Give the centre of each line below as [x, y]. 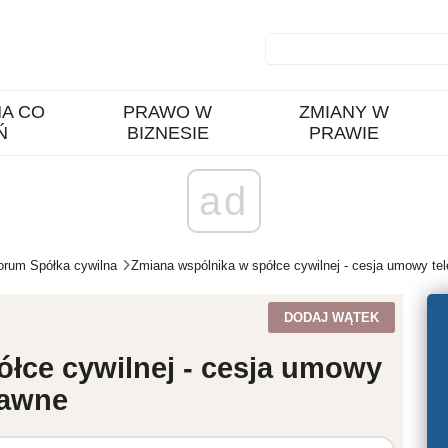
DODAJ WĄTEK [331, 317]
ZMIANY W [343, 112]
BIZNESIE [167, 133]
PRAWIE [343, 133]
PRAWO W [168, 112]
